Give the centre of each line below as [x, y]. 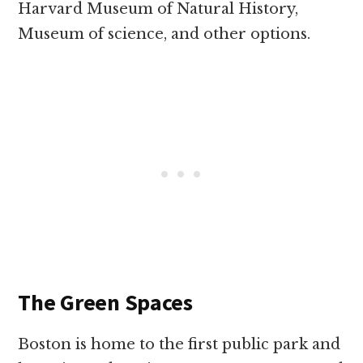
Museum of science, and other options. [167, 34]
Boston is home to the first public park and [179, 344]
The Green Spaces [105, 302]
